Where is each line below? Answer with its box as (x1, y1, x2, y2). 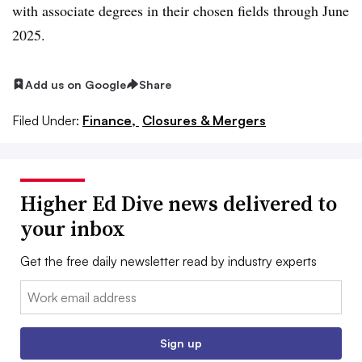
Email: (20, 282, 53, 299)
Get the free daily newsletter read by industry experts (20, 253, 317, 270)
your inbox (20, 214, 125, 244)
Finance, (82, 112, 139, 129)
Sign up (160, 336, 202, 351)
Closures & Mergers (142, 112, 266, 129)
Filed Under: (12, 112, 79, 129)
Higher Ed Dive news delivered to (20, 189, 337, 219)
